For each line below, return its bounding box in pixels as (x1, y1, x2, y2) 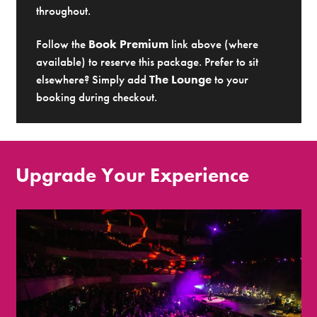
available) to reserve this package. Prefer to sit (36, 53, 259, 69)
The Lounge (149, 71, 212, 87)
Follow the (36, 35, 89, 52)
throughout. (36, 3, 91, 19)
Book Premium (88, 35, 169, 52)
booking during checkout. (36, 88, 158, 105)
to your (212, 71, 249, 87)
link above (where (168, 35, 259, 52)
